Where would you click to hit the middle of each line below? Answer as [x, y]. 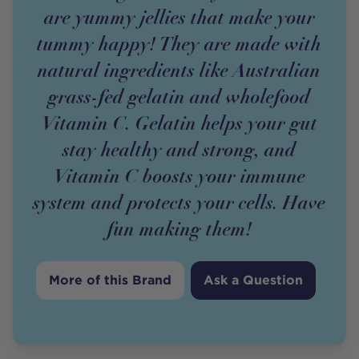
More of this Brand [111, 280]
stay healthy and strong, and [179, 149]
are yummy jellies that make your [179, 17]
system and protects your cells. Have [179, 202]
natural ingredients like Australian [179, 70]
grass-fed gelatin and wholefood [179, 96]
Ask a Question [254, 280]
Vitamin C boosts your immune [179, 175]
